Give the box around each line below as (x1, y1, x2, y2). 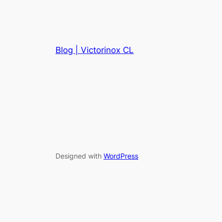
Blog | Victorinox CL (55, 45, 134, 55)
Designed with (55, 151, 104, 160)
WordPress (104, 151, 138, 160)
